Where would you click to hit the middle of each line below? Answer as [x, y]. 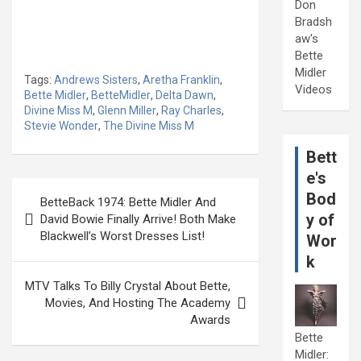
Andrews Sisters [96, 80]
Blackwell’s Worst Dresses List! [122, 237]
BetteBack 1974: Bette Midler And [128, 203]
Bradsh [313, 22]
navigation [58, 216]
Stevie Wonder [61, 126]
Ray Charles [191, 111]
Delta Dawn [185, 95]
